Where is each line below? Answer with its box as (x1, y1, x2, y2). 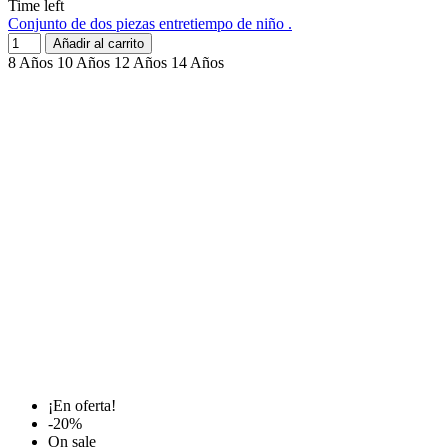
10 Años (57, 54, 110, 72)
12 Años (114, 54, 167, 72)
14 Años (171, 54, 224, 72)
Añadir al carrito (53, 36, 144, 52)
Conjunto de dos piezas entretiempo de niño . (8, 15, 292, 33)
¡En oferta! (48, 397, 116, 415)
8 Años (8, 54, 53, 72)
